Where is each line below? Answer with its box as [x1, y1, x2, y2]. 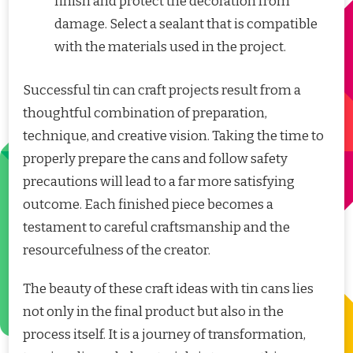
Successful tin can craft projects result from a [23, 81, 301, 98]
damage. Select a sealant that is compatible [54, 16, 318, 33]
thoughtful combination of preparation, [23, 104, 267, 121]
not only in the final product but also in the [23, 303, 284, 320]
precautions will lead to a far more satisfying [23, 173, 295, 190]
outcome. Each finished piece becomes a [23, 195, 273, 213]
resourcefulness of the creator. [23, 241, 210, 258]
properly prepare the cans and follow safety [23, 150, 288, 167]
